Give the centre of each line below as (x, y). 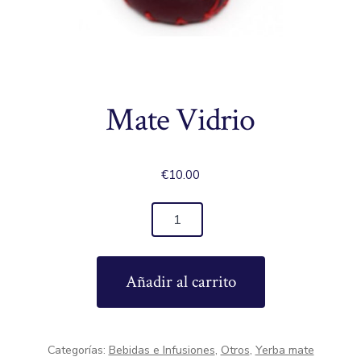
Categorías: (78, 351)
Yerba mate (284, 351)
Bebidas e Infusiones (162, 351)
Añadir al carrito (180, 282)
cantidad (32, 259)
